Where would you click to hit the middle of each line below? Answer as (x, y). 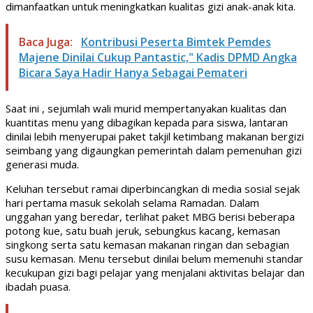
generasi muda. (42, 164)
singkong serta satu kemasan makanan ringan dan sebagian (147, 244)
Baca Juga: (47, 42)
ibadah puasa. (38, 286)
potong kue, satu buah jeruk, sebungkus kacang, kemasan (143, 230)
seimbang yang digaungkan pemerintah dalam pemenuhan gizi (154, 150)
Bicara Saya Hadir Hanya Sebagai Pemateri (133, 72)
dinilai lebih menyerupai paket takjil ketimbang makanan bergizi (155, 136)
